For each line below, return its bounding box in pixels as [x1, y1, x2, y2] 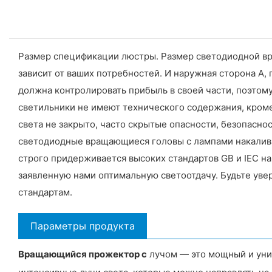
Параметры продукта [30, 219, 135, 232]
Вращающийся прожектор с [18, 248, 147, 260]
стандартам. [18, 186, 72, 198]
